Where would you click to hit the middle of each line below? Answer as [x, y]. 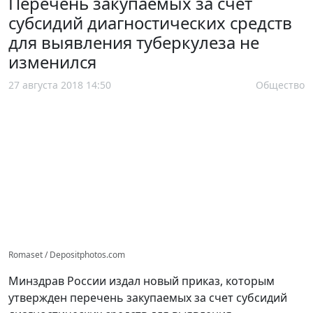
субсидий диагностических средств [150, 22]
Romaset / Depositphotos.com [67, 254]
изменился [52, 61]
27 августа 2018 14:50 [60, 85]
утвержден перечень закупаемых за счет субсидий [148, 297]
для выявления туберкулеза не [134, 42]
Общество [280, 85]
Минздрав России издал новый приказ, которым [141, 281]
